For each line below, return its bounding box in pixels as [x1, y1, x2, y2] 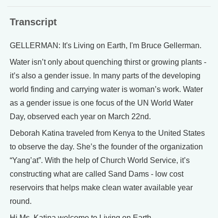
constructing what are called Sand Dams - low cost [10, 169, 183, 178]
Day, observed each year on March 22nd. [10, 112, 151, 121]
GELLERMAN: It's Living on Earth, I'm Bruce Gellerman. [10, 41, 201, 50]
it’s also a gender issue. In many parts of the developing [10, 71, 200, 80]
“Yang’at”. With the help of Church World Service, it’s [10, 156, 190, 164]
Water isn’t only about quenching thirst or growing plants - [10, 57, 206, 66]
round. [10, 197, 32, 205]
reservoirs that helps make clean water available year [10, 183, 193, 192]
